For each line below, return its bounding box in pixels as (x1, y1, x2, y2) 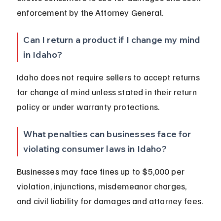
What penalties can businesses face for (23, 128, 193, 140)
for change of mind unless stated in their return (17, 86, 199, 98)
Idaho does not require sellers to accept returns (17, 72, 202, 83)
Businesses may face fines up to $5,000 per (17, 166, 187, 177)
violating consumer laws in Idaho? (23, 143, 167, 155)
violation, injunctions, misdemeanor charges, (17, 181, 189, 192)
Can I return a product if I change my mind (23, 34, 203, 46)
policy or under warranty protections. (17, 101, 160, 112)
